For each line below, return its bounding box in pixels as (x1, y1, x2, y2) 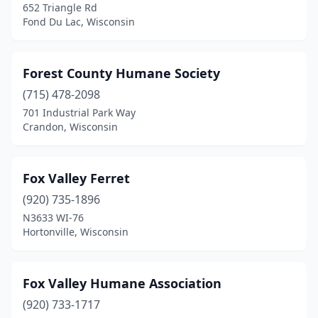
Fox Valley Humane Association (23, 275, 221, 292)
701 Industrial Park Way (23, 106, 136, 119)
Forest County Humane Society (23, 65, 220, 82)
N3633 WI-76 (23, 211, 84, 224)
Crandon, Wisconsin (23, 120, 118, 133)
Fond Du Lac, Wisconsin (23, 15, 135, 28)
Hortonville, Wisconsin (23, 225, 128, 238)
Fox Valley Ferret (23, 170, 130, 187)
